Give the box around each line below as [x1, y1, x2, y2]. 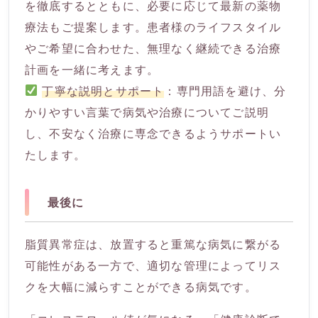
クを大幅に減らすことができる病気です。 [25, 280, 257, 295]
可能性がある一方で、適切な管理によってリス [25, 258, 282, 273]
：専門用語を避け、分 [164, 83, 287, 98]
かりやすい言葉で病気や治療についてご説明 [25, 104, 269, 119]
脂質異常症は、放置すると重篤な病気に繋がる [25, 237, 282, 252]
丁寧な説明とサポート [42, 83, 165, 98]
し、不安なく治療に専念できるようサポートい [25, 126, 282, 141]
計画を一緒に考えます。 [25, 62, 160, 77]
